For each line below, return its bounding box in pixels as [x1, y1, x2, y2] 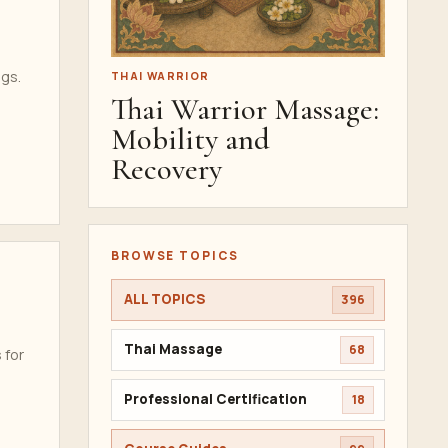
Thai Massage [124, 340, 222, 358]
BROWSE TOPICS [111, 246, 239, 264]
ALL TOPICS [124, 290, 205, 308]
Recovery [111, 150, 222, 188]
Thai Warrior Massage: [111, 90, 379, 128]
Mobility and [111, 120, 270, 158]
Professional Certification [124, 390, 307, 408]
